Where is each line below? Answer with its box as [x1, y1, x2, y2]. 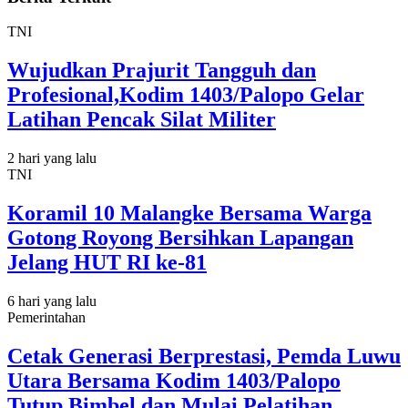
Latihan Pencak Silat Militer [7, 107, 276, 132]
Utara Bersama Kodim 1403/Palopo [7, 368, 341, 393]
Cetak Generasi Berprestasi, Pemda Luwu [7, 343, 401, 368]
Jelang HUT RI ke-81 [7, 250, 207, 275]
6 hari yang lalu [7, 292, 97, 309]
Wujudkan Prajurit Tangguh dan [7, 58, 316, 83]
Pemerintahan [7, 309, 86, 325]
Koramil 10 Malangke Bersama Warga [7, 201, 372, 226]
